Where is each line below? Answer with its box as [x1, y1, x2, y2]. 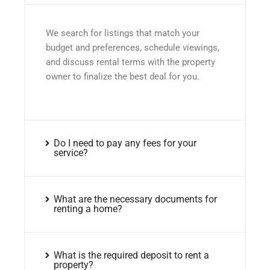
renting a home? [53, 203, 122, 215]
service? [53, 147, 88, 159]
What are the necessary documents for [53, 193, 217, 206]
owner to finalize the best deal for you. [46, 71, 199, 82]
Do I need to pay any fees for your [53, 137, 196, 149]
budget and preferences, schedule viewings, [46, 42, 219, 53]
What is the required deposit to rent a [53, 250, 209, 262]
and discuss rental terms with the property [46, 56, 215, 67]
